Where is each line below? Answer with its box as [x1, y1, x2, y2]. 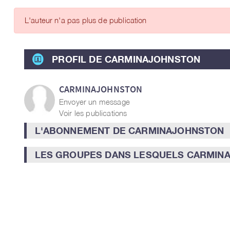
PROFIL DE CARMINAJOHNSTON [52, 53, 201, 65]
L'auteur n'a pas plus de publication [24, 15, 147, 25]
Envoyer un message [59, 97, 130, 106]
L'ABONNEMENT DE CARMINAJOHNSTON [34, 125, 224, 136]
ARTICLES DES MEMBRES [127, 11, 219, 21]
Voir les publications [59, 108, 127, 118]
